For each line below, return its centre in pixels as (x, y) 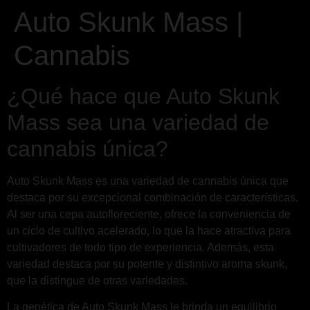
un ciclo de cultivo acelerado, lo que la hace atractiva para (149, 231)
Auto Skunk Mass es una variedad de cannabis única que (148, 181)
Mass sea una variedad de (138, 122)
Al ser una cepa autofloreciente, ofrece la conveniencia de (149, 214)
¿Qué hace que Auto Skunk (143, 96)
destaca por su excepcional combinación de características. (153, 198)
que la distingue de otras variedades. (97, 281)
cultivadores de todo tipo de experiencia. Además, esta (140, 247)
